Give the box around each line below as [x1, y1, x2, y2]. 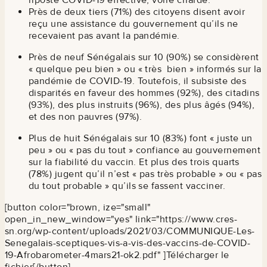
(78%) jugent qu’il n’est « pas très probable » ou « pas [29, 167, 262, 180]
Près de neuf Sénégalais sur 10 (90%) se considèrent [29, 51, 259, 63]
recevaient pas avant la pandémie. [29, 29, 180, 42]
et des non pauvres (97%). [29, 110, 142, 123]
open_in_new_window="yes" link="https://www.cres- [5, 213, 238, 225]
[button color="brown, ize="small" [5, 201, 151, 213]
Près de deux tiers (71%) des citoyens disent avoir [29, 5, 246, 18]
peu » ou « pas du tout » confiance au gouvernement [29, 144, 261, 156]
